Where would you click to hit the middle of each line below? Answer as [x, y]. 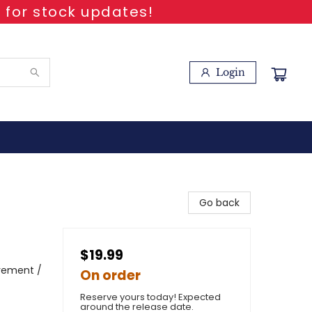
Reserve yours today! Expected [150, 297]
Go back [219, 203]
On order [110, 275]
